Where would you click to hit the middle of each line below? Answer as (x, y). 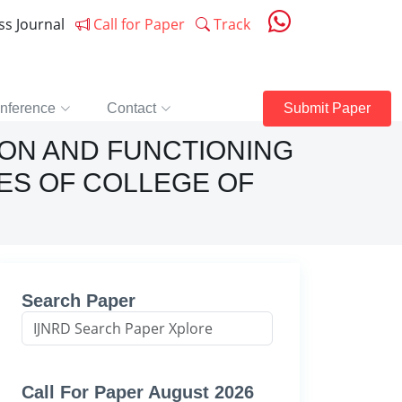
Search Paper (79, 301)
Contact (131, 108)
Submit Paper (327, 108)
